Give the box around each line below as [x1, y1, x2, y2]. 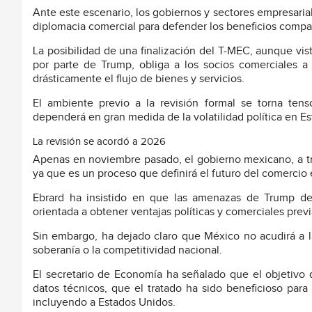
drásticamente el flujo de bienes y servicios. [33, 72, 244, 86]
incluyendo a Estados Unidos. [33, 296, 175, 310]
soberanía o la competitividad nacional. [33, 244, 222, 258]
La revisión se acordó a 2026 [33, 136, 166, 148]
